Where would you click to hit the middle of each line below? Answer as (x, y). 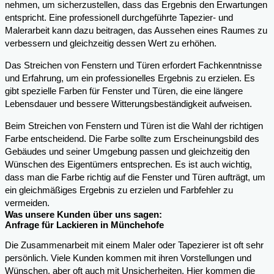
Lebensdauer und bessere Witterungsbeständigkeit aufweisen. (128, 104)
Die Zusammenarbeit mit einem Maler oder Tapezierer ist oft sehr (134, 246)
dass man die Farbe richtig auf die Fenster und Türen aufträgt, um (135, 177)
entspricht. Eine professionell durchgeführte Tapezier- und (119, 18)
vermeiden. (27, 203)
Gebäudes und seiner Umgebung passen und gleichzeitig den (127, 151)
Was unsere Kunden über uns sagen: (83, 214)
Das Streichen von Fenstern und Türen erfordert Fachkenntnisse (133, 65)
